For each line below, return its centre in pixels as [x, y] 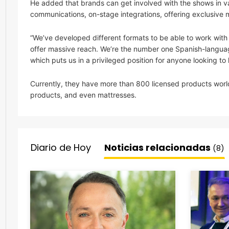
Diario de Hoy [61, 147]
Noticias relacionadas [158, 147]
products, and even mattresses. [83, 95]
